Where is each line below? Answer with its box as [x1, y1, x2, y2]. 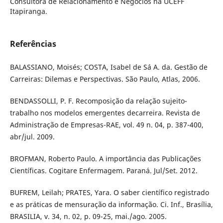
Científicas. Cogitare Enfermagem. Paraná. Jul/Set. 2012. [9, 166, 198, 176]
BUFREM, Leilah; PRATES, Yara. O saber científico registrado [9, 188, 209, 198]
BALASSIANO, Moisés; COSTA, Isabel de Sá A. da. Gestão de [9, 62, 208, 72]
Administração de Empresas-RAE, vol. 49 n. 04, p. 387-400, [9, 120, 204, 130]
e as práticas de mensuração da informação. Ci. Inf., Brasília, [9, 200, 213, 210]
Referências [9, 38, 56, 50]
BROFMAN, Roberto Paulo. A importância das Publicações [9, 154, 201, 164]
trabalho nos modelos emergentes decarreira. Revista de [9, 108, 200, 118]
